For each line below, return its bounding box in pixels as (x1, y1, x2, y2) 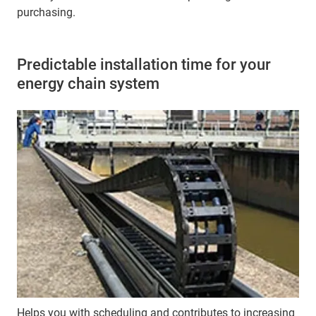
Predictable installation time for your (17, 55, 271, 73)
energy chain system (17, 74, 159, 92)
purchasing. (17, 5, 75, 19)
